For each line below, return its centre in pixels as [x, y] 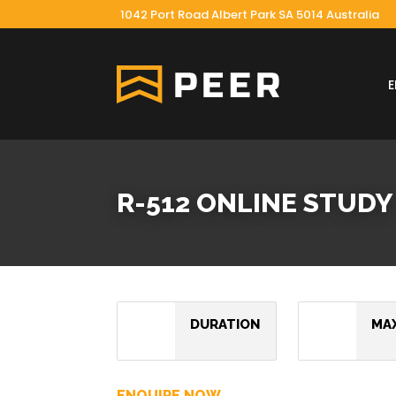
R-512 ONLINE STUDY [255, 203]
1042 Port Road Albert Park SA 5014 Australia [250, 15]
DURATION [225, 324]
